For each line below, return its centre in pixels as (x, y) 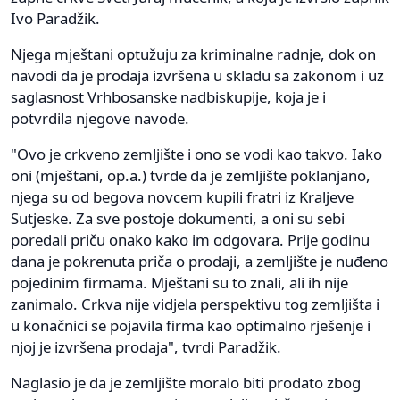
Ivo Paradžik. (55, 19)
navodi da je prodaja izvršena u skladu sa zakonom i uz (197, 76)
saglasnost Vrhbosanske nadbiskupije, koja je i (168, 97)
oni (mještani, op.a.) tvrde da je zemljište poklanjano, (191, 176)
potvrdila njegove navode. (100, 119)
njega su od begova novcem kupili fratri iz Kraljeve (182, 197)
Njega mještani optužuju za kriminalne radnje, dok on (193, 54)
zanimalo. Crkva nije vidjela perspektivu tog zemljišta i (195, 304)
